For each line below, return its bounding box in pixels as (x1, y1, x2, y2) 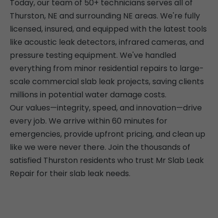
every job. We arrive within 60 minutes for (10, 115, 167, 127)
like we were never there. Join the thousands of (10, 142, 190, 153)
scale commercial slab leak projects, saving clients (10, 76, 204, 88)
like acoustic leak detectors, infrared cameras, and (10, 36, 204, 48)
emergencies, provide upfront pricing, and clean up (10, 128, 205, 140)
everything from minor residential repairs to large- (10, 63, 204, 74)
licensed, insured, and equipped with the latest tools (10, 23, 207, 35)
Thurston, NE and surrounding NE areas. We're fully (10, 10, 200, 22)
